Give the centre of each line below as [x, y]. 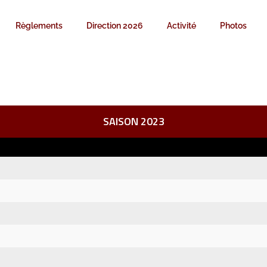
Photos [233, 26]
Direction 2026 [114, 26]
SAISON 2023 [133, 121]
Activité [181, 26]
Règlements [39, 26]
